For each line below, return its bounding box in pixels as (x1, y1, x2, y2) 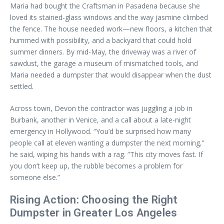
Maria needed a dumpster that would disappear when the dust (10, 70, 211, 79)
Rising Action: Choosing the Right (10, 193, 178, 206)
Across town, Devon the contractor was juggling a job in (10, 103, 192, 113)
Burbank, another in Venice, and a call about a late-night (10, 115, 191, 124)
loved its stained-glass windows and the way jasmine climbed (10, 12, 208, 22)
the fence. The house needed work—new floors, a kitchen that (10, 24, 212, 33)
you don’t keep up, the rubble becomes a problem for (10, 161, 182, 170)
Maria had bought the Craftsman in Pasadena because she (10, 1, 200, 10)
